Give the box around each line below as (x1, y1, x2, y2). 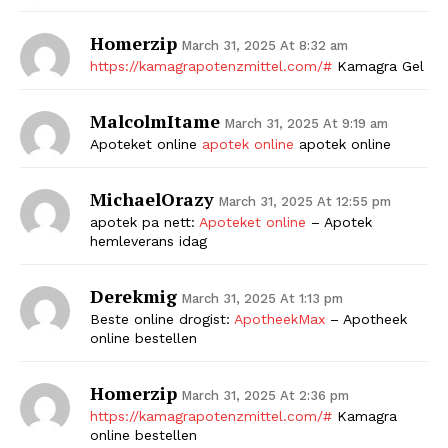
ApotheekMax (234, 310, 325, 327)
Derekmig (90, 283, 177, 308)
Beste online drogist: (90, 310, 234, 327)
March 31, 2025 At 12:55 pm (218, 193, 391, 209)
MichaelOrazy (90, 186, 214, 211)
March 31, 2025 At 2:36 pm (181, 387, 349, 403)
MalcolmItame (90, 108, 220, 133)
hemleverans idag (90, 232, 207, 249)
